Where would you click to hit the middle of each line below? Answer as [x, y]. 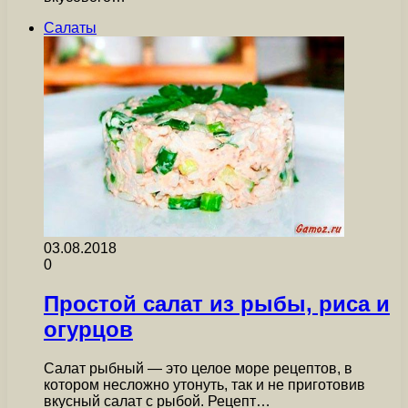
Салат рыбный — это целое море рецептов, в [198, 369]
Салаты [70, 28]
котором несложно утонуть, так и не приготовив [204, 385]
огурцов [88, 330]
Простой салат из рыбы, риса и [217, 304]
